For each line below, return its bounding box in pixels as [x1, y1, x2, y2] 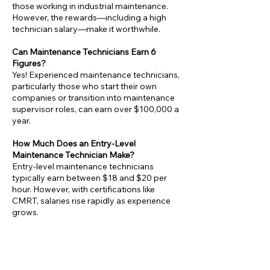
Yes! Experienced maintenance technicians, [12, 69, 180, 80]
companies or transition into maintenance [12, 92, 175, 103]
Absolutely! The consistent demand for [12, 241, 164, 252]
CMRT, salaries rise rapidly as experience [12, 195, 171, 206]
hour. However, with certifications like [12, 184, 155, 195]
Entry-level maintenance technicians [12, 161, 154, 172]
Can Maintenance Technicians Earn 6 [12, 46, 156, 57]
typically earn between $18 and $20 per [12, 172, 167, 183]
